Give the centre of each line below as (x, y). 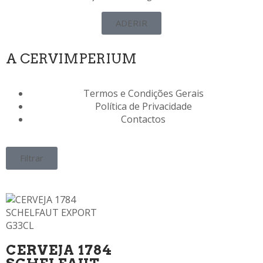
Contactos (143, 119)
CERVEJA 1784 (59, 250)
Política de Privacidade (143, 106)
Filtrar (32, 158)
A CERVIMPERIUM (71, 58)
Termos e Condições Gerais (143, 93)
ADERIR (131, 23)
